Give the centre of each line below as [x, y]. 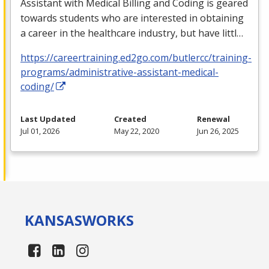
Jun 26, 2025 [218, 131]
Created [130, 119]
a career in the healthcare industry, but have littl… [132, 33]
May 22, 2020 [136, 131]
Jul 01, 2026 [40, 131]
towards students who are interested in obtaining [132, 18]
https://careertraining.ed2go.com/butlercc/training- [136, 58]
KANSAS [54, 220]
